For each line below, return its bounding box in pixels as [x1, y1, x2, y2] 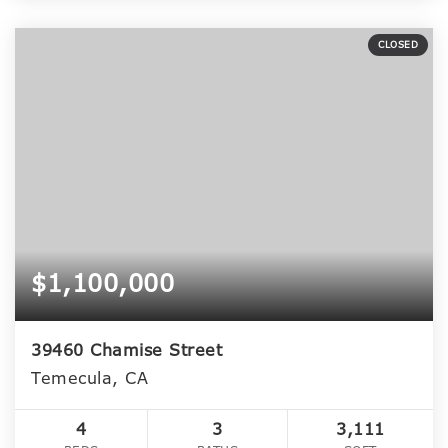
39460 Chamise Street [31, 339, 222, 361]
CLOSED [378, 38, 418, 51]
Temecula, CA [31, 367, 148, 389]
